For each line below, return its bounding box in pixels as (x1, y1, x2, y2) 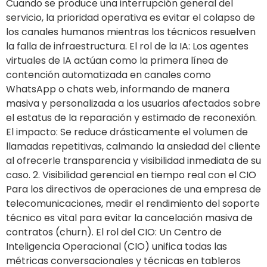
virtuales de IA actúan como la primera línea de (6, 54, 228, 68)
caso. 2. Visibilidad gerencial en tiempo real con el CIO (6, 168, 256, 182)
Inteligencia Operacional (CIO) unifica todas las (6, 240, 227, 254)
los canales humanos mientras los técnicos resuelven (6, 25, 256, 39)
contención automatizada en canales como (6, 68, 211, 82)
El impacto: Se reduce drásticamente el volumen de (6, 125, 248, 139)
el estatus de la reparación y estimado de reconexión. (6, 111, 257, 125)
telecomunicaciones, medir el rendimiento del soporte (6, 197, 260, 211)
